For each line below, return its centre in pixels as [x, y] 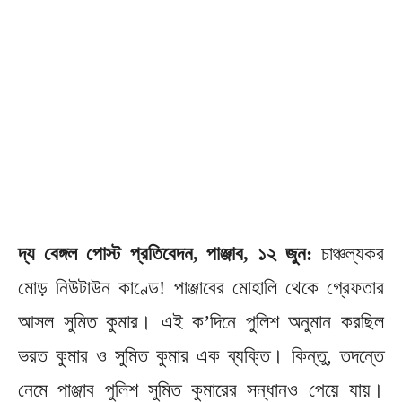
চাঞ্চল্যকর [349, 254]
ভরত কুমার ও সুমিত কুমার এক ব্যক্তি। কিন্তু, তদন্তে [201, 356]
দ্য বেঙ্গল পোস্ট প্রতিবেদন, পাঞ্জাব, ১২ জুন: [166, 254]
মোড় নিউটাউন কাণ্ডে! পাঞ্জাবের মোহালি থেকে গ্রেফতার [201, 288]
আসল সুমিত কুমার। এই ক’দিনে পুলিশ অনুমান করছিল [201, 322]
